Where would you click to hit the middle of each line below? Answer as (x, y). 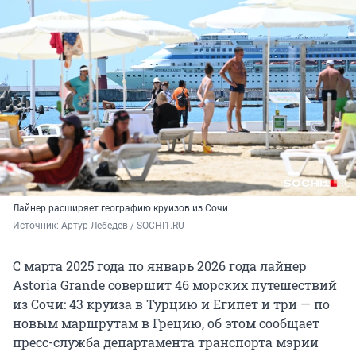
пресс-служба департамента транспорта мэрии (166, 342)
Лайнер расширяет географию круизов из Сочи (120, 208)
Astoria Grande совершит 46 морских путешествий (175, 284)
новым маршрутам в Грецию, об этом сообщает (166, 323)
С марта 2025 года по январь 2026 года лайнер (160, 265)
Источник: (37, 225)
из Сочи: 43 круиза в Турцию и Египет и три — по (171, 304)
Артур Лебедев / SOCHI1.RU (123, 225)
